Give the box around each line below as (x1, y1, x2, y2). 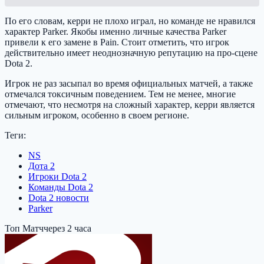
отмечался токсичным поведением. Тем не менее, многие (5, 89, 236, 100)
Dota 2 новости (28, 193, 89, 203)
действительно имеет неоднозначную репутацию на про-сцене (5, 48, 258, 58)
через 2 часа (44, 223, 91, 234)
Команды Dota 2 (28, 182, 93, 193)
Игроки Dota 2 (28, 171, 87, 182)
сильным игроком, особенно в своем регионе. (5, 110, 189, 121)
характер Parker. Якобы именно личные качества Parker (5, 27, 226, 37)
